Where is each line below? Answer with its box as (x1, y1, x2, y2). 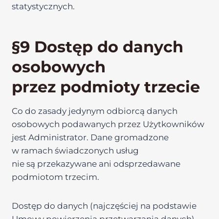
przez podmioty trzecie (12, 77, 200, 96)
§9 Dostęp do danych (12, 37, 183, 56)
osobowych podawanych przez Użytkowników (12, 119, 204, 129)
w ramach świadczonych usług (12, 146, 139, 155)
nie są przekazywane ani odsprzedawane (12, 159, 180, 169)
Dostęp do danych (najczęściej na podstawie (12, 201, 197, 211)
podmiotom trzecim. (12, 172, 99, 182)
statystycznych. (12, 1, 75, 11)
